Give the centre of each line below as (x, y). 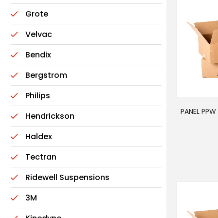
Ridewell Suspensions (67, 177)
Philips (38, 96)
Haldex (39, 136)
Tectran (41, 157)
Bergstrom (46, 75)
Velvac (39, 34)
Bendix (38, 55)
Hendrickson (50, 116)
